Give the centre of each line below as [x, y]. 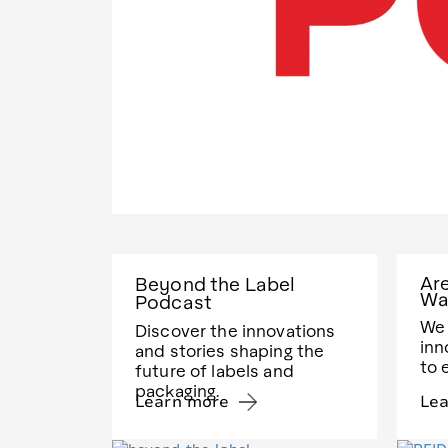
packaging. [177, 391]
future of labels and [214, 371]
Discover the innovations [235, 331]
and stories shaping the [230, 351]
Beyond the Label [215, 283]
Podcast [173, 301]
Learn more [182, 402]
